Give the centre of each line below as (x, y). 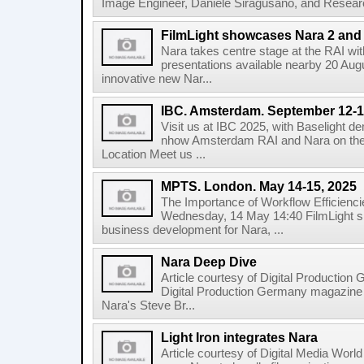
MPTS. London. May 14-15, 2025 (259, 186)
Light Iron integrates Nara (239, 337)
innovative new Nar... (157, 79)
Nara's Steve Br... (148, 305)
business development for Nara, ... (193, 230)
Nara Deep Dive (209, 262)
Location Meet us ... (154, 154)
